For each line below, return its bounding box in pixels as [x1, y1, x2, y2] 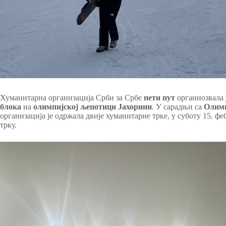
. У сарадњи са [152, 102, 204, 111]
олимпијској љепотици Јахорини [33, 102, 152, 111]
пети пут [144, 93, 175, 102]
